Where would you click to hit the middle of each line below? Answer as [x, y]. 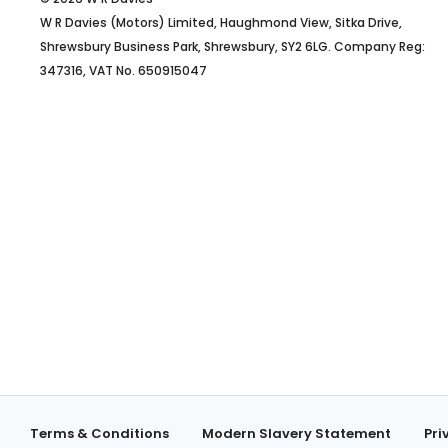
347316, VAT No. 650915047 [123, 70]
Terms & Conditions [99, 433]
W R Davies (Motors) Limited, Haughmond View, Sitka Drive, [221, 22]
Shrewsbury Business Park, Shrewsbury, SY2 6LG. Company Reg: [232, 46]
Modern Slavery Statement [296, 433]
